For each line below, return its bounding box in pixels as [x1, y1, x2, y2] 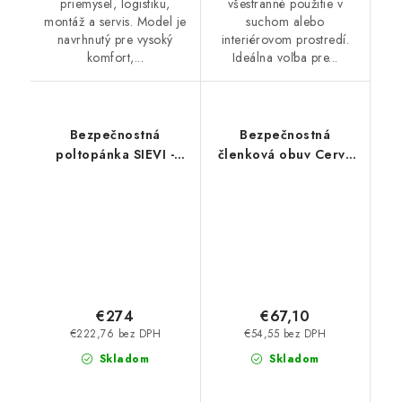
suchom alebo [246, 13, 325, 31]
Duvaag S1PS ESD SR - [216, 165, 354, 184]
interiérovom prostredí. [221, 31, 349, 49]
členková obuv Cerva [217, 145, 353, 164]
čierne [264, 185, 306, 204]
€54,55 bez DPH [244, 327, 327, 342]
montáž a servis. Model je [44, 13, 187, 31]
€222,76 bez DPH [69, 327, 161, 342]
